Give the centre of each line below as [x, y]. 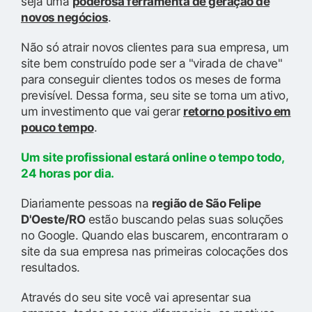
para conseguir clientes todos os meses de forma [151, 79]
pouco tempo [57, 127]
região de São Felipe [206, 203]
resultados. [50, 267]
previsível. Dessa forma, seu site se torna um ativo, [155, 95]
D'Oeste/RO [53, 219]
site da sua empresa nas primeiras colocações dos [154, 251]
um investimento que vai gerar [102, 111]
